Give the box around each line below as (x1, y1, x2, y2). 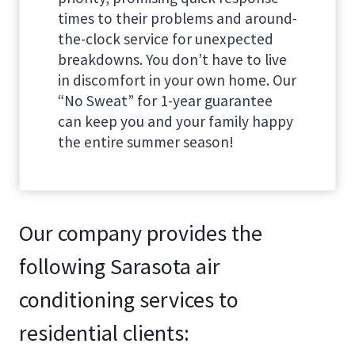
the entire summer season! (58, 132, 234, 151)
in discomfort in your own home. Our (58, 70, 296, 90)
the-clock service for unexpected (58, 29, 273, 48)
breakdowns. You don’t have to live (58, 49, 287, 69)
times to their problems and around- (58, 8, 297, 28)
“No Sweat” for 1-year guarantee (58, 90, 273, 110)
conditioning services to (19, 284, 239, 314)
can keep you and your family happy (58, 111, 293, 131)
